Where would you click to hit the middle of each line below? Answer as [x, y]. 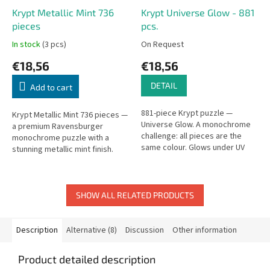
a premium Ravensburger [58, 126]
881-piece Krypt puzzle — [187, 113]
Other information [205, 230]
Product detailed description [87, 259]
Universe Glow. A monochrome [196, 124]
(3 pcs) [54, 44]
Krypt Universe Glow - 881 [198, 12]
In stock [27, 44]
